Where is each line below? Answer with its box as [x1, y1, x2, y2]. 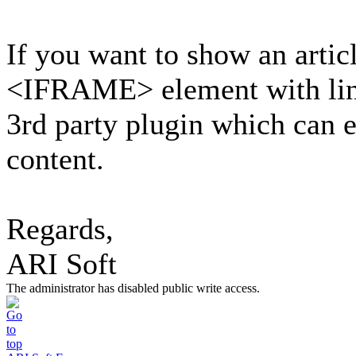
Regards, [6, 212, 114, 246]
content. [6, 142, 104, 176]
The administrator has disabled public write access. [6, 281, 260, 295]
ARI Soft [6, 247, 117, 281]
